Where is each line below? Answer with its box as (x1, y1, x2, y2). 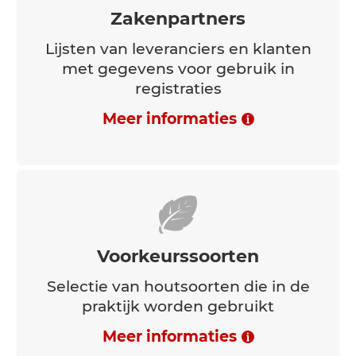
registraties (134, 213, 222, 232)
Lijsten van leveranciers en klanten (44, 173, 311, 192)
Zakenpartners (110, 141, 246, 164)
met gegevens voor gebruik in (61, 193, 295, 212)
